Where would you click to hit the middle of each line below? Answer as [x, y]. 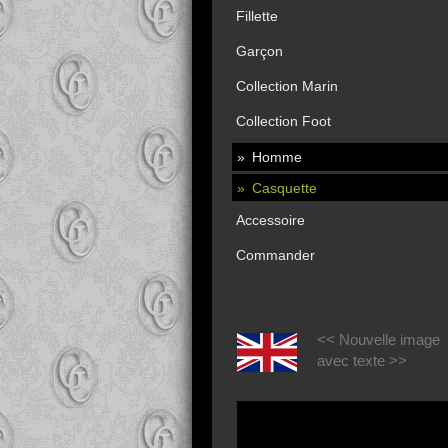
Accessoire [270, 220]
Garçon [259, 51]
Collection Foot [283, 121]
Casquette [284, 188]
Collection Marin [287, 86]
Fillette [257, 16]
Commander [275, 255]
